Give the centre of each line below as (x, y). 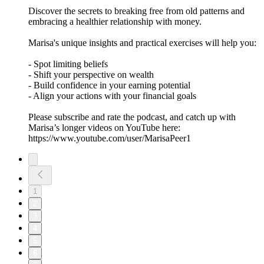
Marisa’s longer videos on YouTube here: (104, 128)
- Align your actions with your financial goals (112, 96)
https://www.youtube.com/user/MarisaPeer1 (110, 138)
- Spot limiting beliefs (68, 64)
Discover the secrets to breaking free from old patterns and (136, 11)
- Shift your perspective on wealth (91, 75)
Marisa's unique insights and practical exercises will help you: (142, 43)
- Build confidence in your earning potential (109, 85)
